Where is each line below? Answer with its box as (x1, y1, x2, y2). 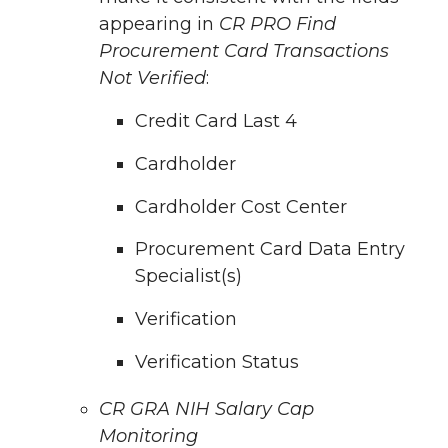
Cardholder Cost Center (135, 195, 347, 218)
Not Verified (99, 67, 206, 90)
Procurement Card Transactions (99, 40, 389, 63)
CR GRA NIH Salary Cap (99, 398, 314, 421)
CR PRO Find (219, 13, 336, 36)
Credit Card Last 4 (135, 110, 297, 133)
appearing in (99, 13, 219, 36)
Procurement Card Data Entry (135, 238, 405, 261)
